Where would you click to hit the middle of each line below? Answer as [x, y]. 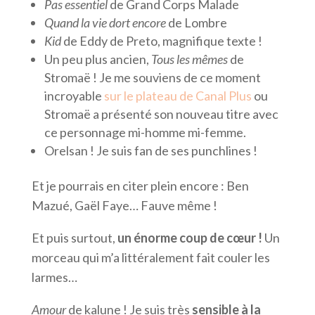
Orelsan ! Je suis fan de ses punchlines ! [152, 151]
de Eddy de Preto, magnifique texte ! [161, 41]
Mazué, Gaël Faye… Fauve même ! [124, 206]
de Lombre [196, 23]
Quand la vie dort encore [105, 23]
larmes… [54, 277]
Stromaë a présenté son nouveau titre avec [161, 114]
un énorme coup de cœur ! [189, 238]
